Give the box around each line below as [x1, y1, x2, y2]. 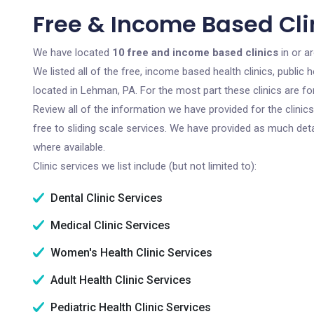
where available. [33, 141, 105, 153]
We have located [33, 46, 112, 59]
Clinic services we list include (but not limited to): [33, 160, 257, 172]
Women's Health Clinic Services [48, 246, 212, 259]
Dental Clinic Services [48, 191, 163, 205]
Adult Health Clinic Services [48, 273, 191, 287]
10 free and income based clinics [112, 46, 278, 59]
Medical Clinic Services [48, 219, 170, 232]
